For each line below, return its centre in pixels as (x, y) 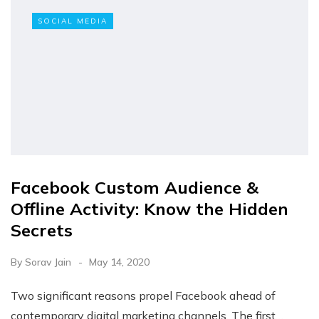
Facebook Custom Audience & (135, 187)
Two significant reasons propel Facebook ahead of (143, 296)
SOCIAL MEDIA (73, 21)
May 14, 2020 (119, 262)
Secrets (42, 230)
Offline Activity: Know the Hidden (150, 209)
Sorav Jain (48, 262)
